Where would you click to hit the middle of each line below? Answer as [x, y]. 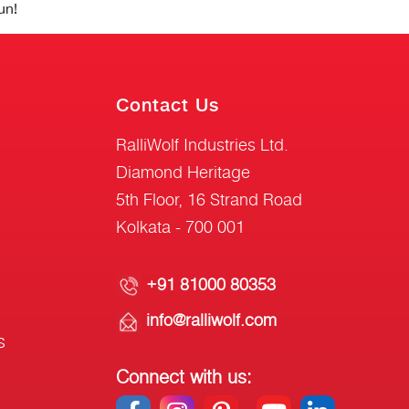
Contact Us [168, 104]
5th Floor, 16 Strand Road [209, 199]
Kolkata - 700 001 [180, 226]
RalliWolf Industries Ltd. [202, 144]
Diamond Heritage [183, 172]
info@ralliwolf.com [212, 320]
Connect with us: [184, 377]
